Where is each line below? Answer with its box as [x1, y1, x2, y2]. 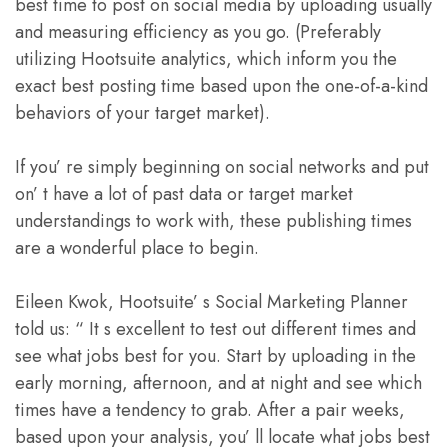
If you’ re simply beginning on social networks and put [15, 154, 429, 181]
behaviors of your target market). [15, 100, 270, 127]
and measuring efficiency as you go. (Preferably [15, 19, 381, 46]
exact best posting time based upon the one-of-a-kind [15, 73, 428, 100]
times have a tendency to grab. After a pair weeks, [15, 397, 405, 424]
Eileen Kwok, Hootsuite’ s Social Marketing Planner [15, 289, 408, 316]
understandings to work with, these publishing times [15, 208, 412, 235]
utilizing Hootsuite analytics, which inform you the [15, 46, 397, 73]
